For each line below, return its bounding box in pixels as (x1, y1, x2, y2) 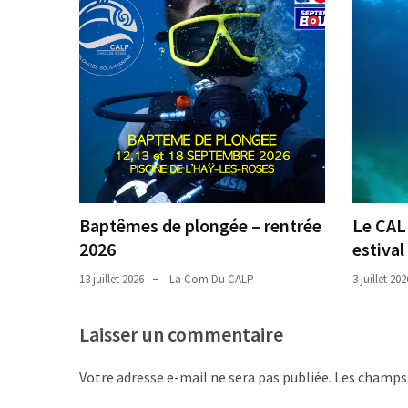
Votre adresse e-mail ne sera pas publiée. (79, 367, 331, 386)
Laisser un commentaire (79, 321, 283, 347)
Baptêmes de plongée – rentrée (79, 213, 321, 237)
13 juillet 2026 (79, 270, 144, 287)
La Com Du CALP (169, 270, 254, 287)
